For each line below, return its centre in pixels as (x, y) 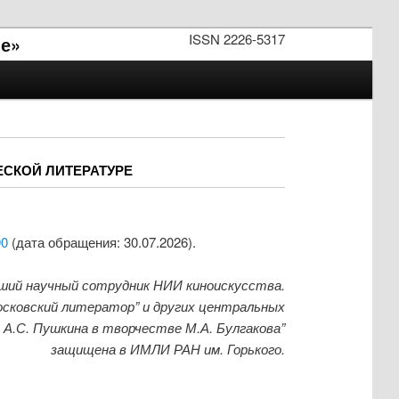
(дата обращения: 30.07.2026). (102, 241)
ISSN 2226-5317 (237, 39)
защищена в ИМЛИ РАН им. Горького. (168, 349)
